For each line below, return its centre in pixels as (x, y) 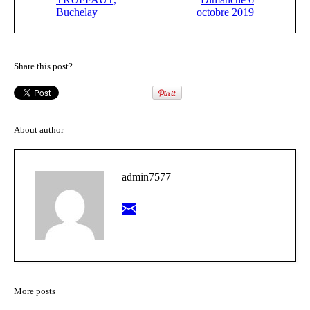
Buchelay (77, 12)
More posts (35, 291)
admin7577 (146, 177)
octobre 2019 (225, 12)
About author (39, 130)
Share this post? (43, 66)
